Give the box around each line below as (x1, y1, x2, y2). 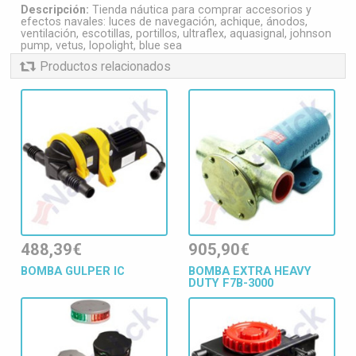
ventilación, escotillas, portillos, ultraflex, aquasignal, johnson (21, 27, 331, 41)
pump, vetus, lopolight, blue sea (21, 39, 182, 52)
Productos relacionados (40, 58, 171, 74)
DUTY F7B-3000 (188, 275, 273, 290)
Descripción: (21, 3, 89, 17)
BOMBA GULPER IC (21, 263, 125, 278)
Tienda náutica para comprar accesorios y (89, 3, 311, 17)
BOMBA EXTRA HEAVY (188, 263, 311, 278)
